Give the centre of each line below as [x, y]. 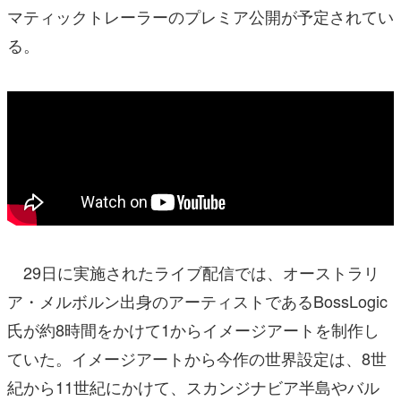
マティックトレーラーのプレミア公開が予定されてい [200, 16]
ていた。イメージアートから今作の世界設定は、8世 [197, 358]
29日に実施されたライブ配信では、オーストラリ [193, 272]
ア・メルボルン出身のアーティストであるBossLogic [197, 300]
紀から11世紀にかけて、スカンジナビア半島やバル [193, 386]
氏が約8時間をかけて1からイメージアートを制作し [193, 329]
